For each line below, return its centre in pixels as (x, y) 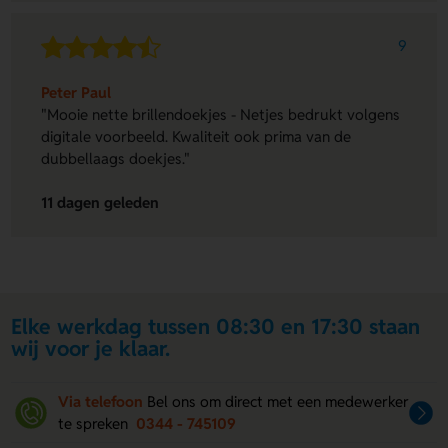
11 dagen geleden (100, 203)
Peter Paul (76, 92)
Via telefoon (101, 401)
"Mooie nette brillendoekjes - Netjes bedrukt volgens (221, 114)
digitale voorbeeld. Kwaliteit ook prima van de (196, 136)
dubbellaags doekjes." (116, 158)
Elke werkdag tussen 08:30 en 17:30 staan (216, 326)
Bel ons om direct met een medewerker (278, 401)
